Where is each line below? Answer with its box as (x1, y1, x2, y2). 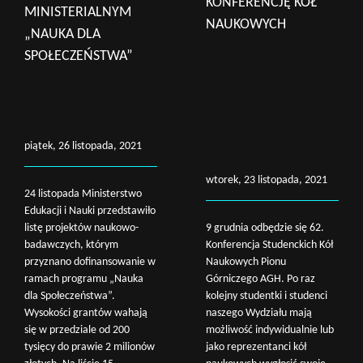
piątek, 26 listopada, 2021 (24, 139, 142, 152)
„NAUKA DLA (24, 26, 100, 42)
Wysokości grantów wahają (24, 306, 147, 319)
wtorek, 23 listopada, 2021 (206, 173, 327, 186)
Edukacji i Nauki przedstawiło (24, 204, 156, 217)
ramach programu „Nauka (24, 272, 143, 285)
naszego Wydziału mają (206, 306, 312, 319)
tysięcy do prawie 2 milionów (24, 340, 155, 353)
